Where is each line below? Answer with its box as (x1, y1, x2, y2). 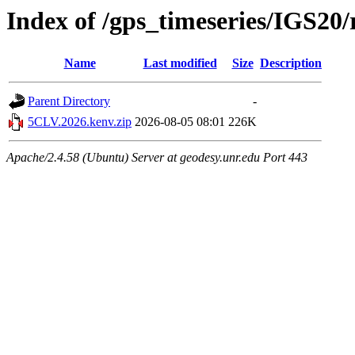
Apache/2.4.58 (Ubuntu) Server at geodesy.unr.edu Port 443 (6, 151, 307, 165)
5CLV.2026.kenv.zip (28, 115, 132, 129)
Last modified (143, 56, 217, 71)
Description (260, 56, 322, 71)
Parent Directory (28, 94, 110, 109)
